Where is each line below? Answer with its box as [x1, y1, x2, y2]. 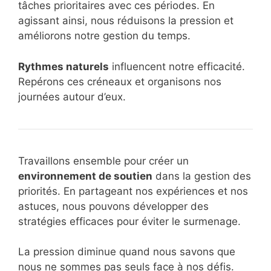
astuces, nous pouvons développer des [18, 200, 209, 212]
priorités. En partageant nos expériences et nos [18, 184, 248, 197]
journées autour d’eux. [18, 90, 126, 103]
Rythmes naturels [18, 60, 109, 73]
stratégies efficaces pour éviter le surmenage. [18, 215, 241, 227]
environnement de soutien [18, 169, 152, 182]
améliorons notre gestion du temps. [18, 30, 191, 42]
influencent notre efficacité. [109, 60, 245, 73]
